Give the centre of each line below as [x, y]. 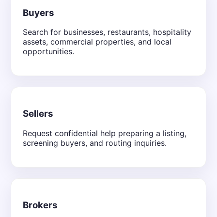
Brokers [40, 205]
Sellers [38, 114]
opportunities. [48, 52]
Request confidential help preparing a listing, [105, 133]
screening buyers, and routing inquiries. [95, 143]
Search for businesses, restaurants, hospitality [107, 32]
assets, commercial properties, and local [97, 42]
